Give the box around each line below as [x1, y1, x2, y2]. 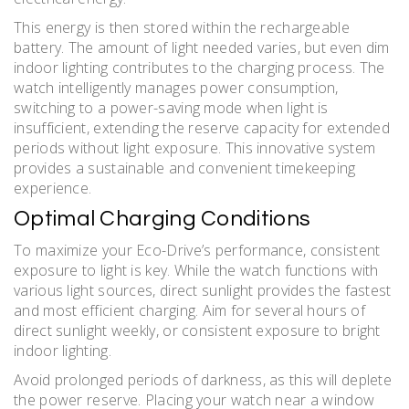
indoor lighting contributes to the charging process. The [14, 57, 385, 78]
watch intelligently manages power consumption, [14, 77, 339, 98]
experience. [14, 177, 92, 198]
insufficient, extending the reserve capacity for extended [14, 117, 391, 138]
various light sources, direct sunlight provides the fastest [14, 279, 392, 300]
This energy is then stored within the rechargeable [14, 16, 350, 37]
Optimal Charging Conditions [14, 206, 311, 230]
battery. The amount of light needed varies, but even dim [14, 37, 390, 58]
